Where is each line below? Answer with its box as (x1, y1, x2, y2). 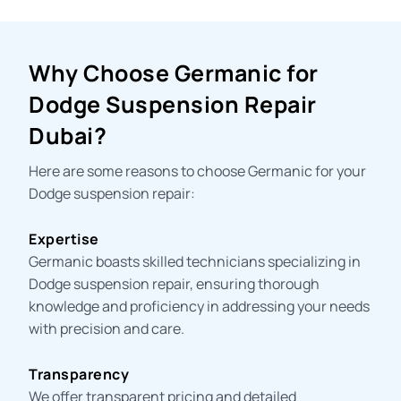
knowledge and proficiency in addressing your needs (29, 295, 371, 316)
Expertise (29, 228, 99, 249)
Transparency (29, 363, 130, 384)
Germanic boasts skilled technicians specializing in (29, 251, 362, 271)
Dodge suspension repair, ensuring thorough (29, 273, 320, 294)
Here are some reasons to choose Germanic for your (29, 160, 367, 181)
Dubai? (29, 119, 107, 151)
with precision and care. (29, 318, 185, 338)
